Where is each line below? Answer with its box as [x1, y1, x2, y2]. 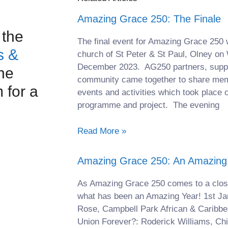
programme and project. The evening [77, 100, 219, 110]
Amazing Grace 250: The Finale [77, 13, 221, 24]
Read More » [77, 126, 126, 136]
